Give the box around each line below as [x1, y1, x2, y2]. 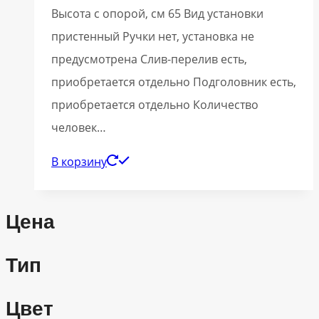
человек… [51, 120, 106, 136]
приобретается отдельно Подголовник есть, [51, 74, 296, 90]
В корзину [51, 154, 107, 170]
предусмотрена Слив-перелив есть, [51, 51, 247, 68]
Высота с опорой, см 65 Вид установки [51, 6, 263, 22]
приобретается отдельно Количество [51, 97, 258, 113]
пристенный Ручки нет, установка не [51, 28, 254, 45]
